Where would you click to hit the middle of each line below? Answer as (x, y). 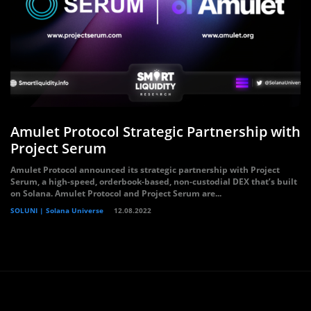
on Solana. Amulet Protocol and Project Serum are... (116, 193)
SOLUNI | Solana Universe (57, 210)
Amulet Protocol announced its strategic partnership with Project (145, 170)
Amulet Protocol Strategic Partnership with (155, 132)
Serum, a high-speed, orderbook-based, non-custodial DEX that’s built (154, 182)
